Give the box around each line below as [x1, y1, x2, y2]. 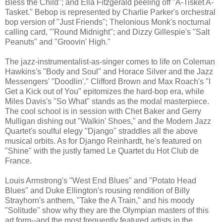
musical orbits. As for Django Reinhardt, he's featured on [5, 136, 202, 145]
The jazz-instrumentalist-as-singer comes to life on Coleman [5, 57, 215, 66]
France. [5, 156, 32, 165]
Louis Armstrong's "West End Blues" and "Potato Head [5, 176, 196, 185]
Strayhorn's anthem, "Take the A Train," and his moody [5, 196, 194, 205]
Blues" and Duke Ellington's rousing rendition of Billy [5, 186, 190, 195]
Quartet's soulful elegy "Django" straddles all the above [5, 126, 198, 135]
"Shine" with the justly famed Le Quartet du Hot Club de [5, 146, 199, 155]
